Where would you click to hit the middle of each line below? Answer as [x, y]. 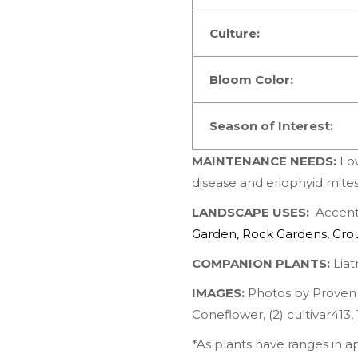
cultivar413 [319, 315]
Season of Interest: [273, 126]
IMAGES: [220, 293]
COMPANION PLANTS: [261, 264]
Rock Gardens [284, 234]
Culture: [236, 34]
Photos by [280, 293]
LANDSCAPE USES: [251, 213]
